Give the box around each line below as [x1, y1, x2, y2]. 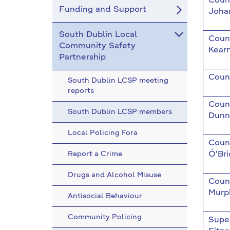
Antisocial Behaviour [68, 193, 142, 200]
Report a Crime [68, 150, 122, 158]
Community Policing [68, 214, 142, 221]
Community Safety [59, 42, 136, 50]
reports [68, 87, 94, 94]
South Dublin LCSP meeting [68, 77, 168, 84]
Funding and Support [59, 6, 146, 14]
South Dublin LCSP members [68, 108, 172, 116]
